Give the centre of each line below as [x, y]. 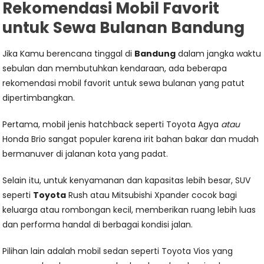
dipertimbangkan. [39, 98]
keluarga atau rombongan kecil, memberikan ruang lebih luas [129, 210]
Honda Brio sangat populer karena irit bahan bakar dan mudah [131, 139]
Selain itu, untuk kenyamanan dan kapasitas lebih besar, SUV [127, 181]
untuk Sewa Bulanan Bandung [124, 28]
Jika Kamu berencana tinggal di [69, 54]
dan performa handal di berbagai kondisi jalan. [98, 225]
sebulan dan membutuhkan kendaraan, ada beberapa [115, 69]
